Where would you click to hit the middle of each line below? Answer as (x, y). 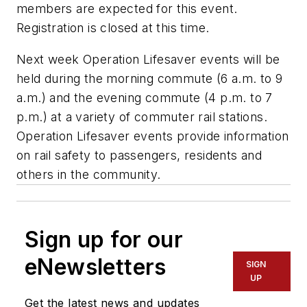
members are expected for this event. (127, 9)
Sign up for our (104, 240)
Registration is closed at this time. (113, 28)
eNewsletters (96, 267)
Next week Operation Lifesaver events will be (148, 60)
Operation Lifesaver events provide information (153, 136)
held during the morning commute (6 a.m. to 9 (150, 79)
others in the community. (89, 175)
